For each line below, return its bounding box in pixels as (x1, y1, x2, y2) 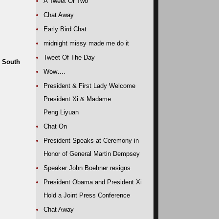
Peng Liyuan (44, 109, 79, 116)
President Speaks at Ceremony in (44, 137, 139, 144)
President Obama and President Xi (44, 178, 142, 186)
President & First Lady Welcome (44, 82, 135, 89)
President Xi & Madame (44, 95, 111, 103)
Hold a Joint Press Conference (44, 192, 130, 199)
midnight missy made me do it (44, 40, 129, 47)
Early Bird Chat (44, 25, 87, 33)
